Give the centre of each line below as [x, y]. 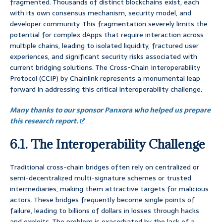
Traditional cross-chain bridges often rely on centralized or [105, 167]
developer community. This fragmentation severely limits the [109, 24]
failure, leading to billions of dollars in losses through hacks [105, 211]
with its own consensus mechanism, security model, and [101, 13]
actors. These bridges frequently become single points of [102, 200]
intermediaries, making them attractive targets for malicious [109, 189]
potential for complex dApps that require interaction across [107, 35]
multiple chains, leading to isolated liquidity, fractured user [104, 46]
